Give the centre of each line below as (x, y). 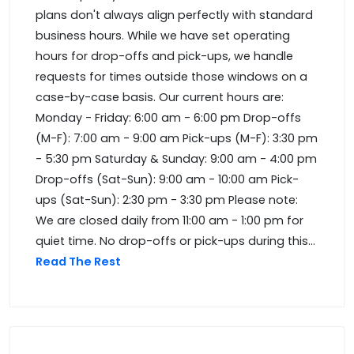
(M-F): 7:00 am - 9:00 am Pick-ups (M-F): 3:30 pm (177, 139)
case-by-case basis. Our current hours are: (160, 98)
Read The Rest (79, 262)
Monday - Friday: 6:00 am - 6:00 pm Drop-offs (168, 118)
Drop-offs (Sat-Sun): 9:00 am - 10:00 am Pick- (167, 180)
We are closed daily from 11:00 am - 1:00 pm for (169, 221)
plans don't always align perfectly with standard (174, 15)
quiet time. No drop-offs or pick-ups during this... (175, 241)
